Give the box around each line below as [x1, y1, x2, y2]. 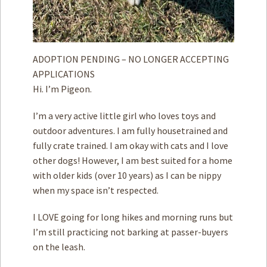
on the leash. [33, 240, 87, 253]
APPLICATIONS [33, 67, 95, 80]
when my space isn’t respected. [33, 184, 160, 196]
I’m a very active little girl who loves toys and [33, 109, 216, 122]
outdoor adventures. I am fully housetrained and [33, 124, 228, 136]
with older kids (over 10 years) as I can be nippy [33, 169, 221, 181]
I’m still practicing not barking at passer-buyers [33, 225, 228, 238]
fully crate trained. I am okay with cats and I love [33, 139, 228, 151]
